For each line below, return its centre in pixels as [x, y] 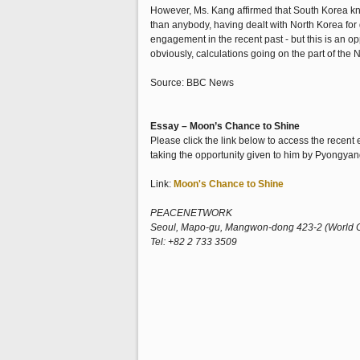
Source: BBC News [192, 83]
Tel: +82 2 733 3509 [194, 242]
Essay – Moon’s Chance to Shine [225, 126]
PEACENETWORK [191, 213]
